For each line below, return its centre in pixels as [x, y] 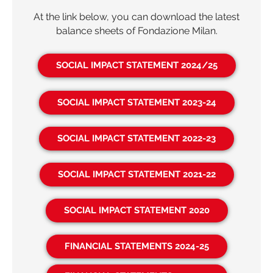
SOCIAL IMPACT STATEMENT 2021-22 [136, 174]
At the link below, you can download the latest [136, 17]
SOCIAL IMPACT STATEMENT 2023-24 [136, 102]
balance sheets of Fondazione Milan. [136, 31]
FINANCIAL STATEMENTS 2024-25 [136, 246]
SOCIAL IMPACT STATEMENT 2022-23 [136, 138]
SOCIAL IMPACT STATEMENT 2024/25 [136, 65]
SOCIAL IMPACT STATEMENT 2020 [136, 210]
